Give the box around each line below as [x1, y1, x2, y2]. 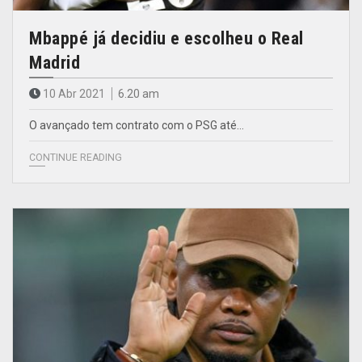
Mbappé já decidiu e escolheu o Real [29, 27, 304, 48]
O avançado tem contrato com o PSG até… [29, 118, 244, 132]
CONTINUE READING [29, 151, 122, 163]
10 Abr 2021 [43, 86, 105, 100]
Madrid [29, 52, 80, 73]
